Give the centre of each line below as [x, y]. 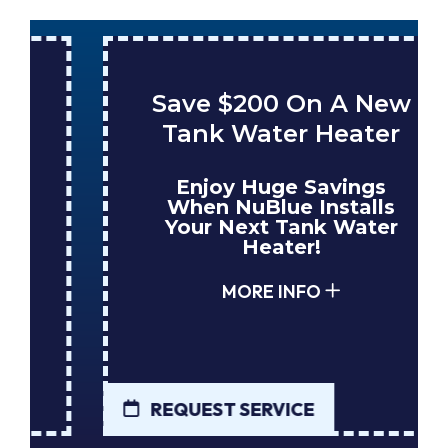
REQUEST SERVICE [173, 409]
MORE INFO [214, 292]
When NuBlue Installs [224, 207]
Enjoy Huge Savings [224, 187]
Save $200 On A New [224, 104]
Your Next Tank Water [224, 227]
